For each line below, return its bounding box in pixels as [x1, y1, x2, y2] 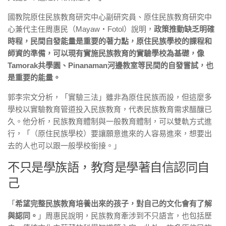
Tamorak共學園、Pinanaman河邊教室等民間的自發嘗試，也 [8, 61, 213, 70]
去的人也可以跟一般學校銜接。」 [8, 141, 121, 150]
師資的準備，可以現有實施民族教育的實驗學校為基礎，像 [8, 49, 204, 58]
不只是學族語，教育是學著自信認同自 [8, 160, 209, 175]
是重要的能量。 [8, 73, 61, 82]
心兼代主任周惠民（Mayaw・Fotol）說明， [8, 25, 154, 34]
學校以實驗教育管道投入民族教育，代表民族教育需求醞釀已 [8, 105, 212, 114]
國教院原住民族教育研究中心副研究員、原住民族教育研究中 [8, 13, 212, 22]
